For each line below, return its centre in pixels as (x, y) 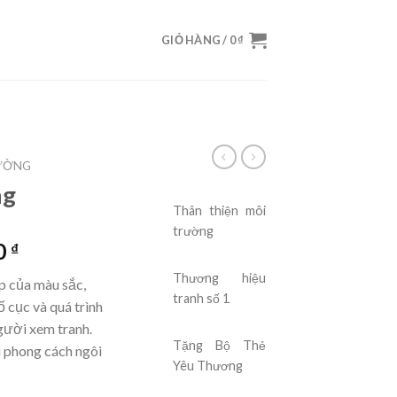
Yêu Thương (208, 365)
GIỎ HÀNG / (195, 40)
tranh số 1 (202, 298)
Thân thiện (210, 210)
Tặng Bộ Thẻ (220, 345)
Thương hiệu (220, 277)
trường (194, 230)
